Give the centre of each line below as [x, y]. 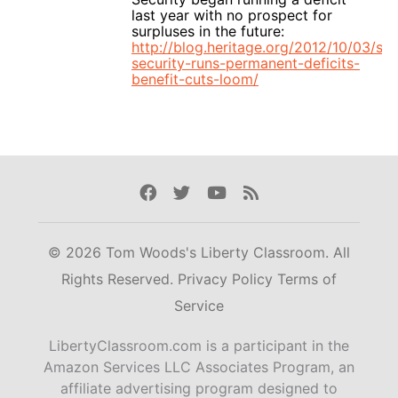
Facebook [177, 192]
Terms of [307, 279]
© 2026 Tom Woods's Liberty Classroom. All [199, 253]
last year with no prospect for [232, 15]
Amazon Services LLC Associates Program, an [199, 367]
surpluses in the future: [208, 31]
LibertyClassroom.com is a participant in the [199, 346]
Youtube [240, 192]
